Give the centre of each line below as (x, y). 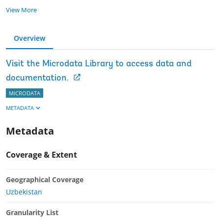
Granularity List (32, 212)
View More (21, 10)
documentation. (37, 78)
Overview (29, 38)
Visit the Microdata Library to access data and (99, 64)
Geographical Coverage (45, 179)
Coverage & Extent (41, 154)
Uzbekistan (24, 192)
